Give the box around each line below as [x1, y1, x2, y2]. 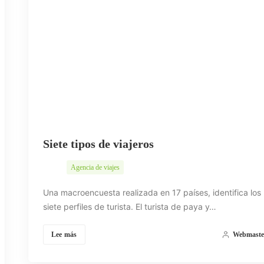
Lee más [51, 230, 77, 239]
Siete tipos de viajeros [42, 137, 154, 150]
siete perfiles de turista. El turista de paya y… [42, 201, 216, 212]
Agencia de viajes [70, 163, 120, 171]
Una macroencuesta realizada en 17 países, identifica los [42, 187, 261, 197]
